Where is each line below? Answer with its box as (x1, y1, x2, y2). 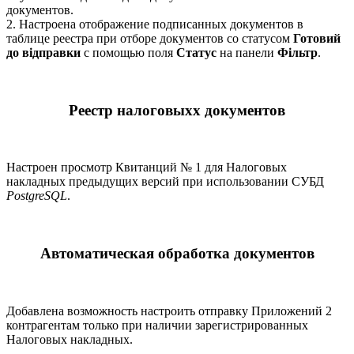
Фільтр (277, 45, 318, 59)
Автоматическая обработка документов (40, 244, 314, 262)
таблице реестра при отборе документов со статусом (6, 31, 293, 45)
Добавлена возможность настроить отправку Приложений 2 (6, 303, 332, 318)
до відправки (6, 45, 81, 59)
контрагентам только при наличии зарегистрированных (6, 318, 308, 332)
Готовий (293, 31, 341, 45)
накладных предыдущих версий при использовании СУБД (6, 175, 324, 189)
